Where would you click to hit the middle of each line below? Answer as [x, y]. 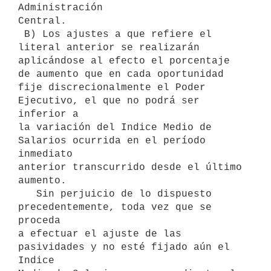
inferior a [48, 114]
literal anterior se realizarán [109, 47]
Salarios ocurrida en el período [112, 141]
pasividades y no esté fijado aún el [124, 247]
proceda [39, 220]
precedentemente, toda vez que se [115, 207]
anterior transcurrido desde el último [130, 167]
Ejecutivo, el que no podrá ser [109, 101]
